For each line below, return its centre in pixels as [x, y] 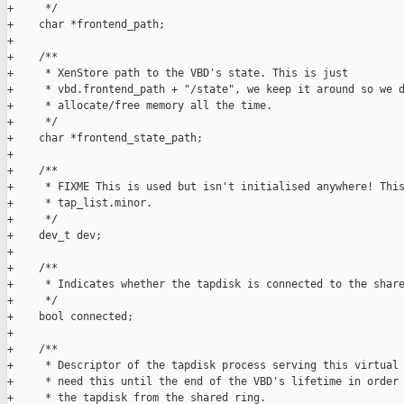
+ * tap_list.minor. [80, 203]
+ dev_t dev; [55, 236]
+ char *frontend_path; [86, 25]
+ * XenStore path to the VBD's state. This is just [178, 73]
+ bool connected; [70, 317]
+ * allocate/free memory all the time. [140, 106]
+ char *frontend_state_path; [105, 138]
